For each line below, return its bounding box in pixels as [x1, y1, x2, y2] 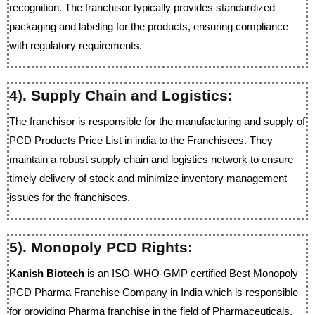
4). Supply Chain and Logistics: [9, 87, 233, 103]
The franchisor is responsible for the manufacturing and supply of [9, 115, 305, 127]
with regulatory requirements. [9, 39, 142, 51]
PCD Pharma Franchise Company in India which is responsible [9, 286, 298, 298]
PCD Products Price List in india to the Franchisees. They [9, 134, 273, 146]
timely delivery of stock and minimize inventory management [9, 172, 287, 184]
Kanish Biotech [9, 267, 84, 279]
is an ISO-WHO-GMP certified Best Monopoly [84, 267, 298, 279]
